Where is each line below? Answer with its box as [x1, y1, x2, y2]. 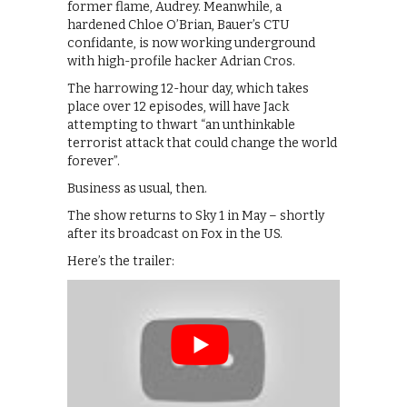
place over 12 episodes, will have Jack [67, 99, 289, 115]
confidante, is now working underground [67, 35, 315, 52]
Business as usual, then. [67, 181, 207, 197]
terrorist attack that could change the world [67, 135, 337, 152]
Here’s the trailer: [67, 253, 174, 270]
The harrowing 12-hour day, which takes [67, 81, 309, 97]
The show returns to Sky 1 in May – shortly [67, 208, 324, 224]
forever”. [67, 154, 120, 170]
